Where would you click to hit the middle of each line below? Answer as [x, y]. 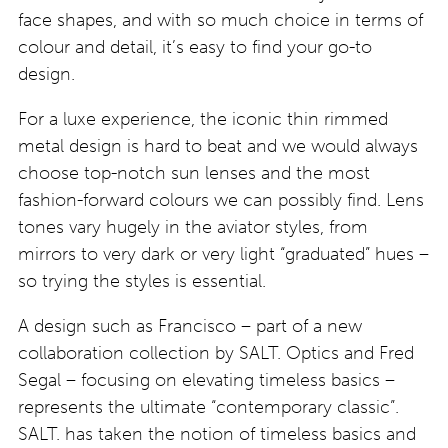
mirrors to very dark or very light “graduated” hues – [223, 254]
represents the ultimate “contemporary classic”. [208, 407]
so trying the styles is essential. [142, 281]
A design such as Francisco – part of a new [190, 326]
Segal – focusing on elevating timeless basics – [206, 380]
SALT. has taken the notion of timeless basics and [217, 434]
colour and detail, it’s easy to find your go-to [195, 47]
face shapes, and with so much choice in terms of [220, 20]
